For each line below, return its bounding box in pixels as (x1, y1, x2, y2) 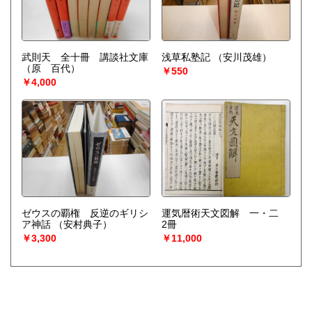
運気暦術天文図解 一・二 (161, 208, 288, 219)
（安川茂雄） (212, 52, 272, 63)
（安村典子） (54, 219, 112, 231)
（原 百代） (22, 63, 80, 75)
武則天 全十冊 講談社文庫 (22, 52, 148, 63)
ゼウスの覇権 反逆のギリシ (22, 208, 148, 219)
